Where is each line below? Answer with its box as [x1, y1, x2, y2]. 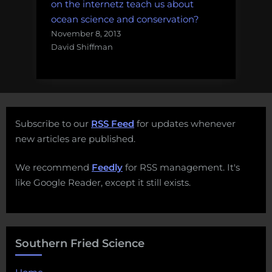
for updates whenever [134, 117, 236, 129]
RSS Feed [91, 117, 134, 129]
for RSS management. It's [123, 161, 240, 174]
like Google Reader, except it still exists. [15, 177, 191, 189]
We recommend [15, 161, 92, 174]
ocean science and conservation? [51, 13, 199, 25]
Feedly [92, 161, 123, 174]
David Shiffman [51, 42, 113, 52]
